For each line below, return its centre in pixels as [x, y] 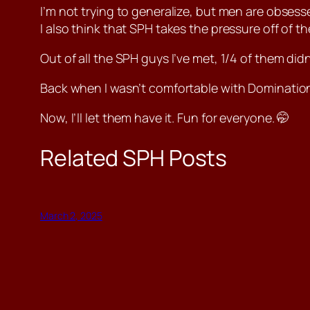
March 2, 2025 [71, 216]
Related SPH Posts [134, 157]
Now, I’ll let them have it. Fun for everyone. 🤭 [165, 118]
